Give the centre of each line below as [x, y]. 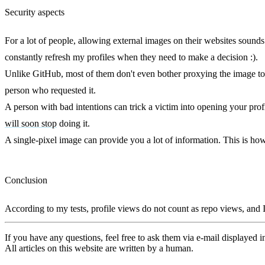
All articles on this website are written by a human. [99, 248]
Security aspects [35, 12]
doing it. [73, 123]
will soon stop [31, 123]
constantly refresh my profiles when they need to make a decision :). [131, 57]
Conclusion [26, 180]
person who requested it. [50, 90]
